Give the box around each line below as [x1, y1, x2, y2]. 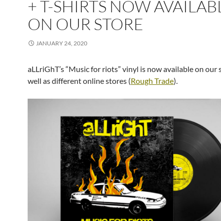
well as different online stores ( [28, 76, 131, 85]
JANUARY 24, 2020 [36, 39, 87, 47]
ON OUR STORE [28, 14, 144, 34]
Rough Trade [131, 76, 174, 85]
